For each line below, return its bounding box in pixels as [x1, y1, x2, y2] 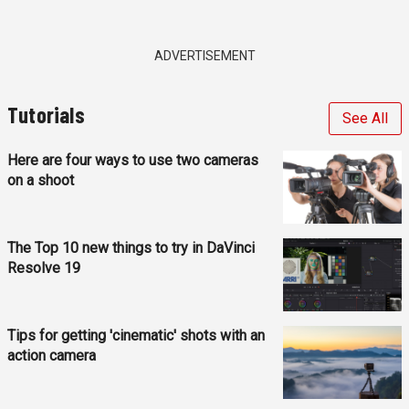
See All [342, 109, 388, 127]
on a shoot [7, 171, 74, 189]
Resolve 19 [7, 258, 80, 277]
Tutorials [7, 100, 85, 128]
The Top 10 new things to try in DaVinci [7, 238, 255, 257]
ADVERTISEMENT [153, 47, 256, 63]
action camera [7, 346, 96, 364]
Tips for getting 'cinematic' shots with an [7, 326, 265, 344]
